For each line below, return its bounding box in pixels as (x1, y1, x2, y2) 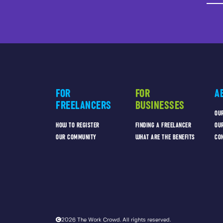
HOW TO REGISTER (56, 121, 100, 129)
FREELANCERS (56, 99, 111, 112)
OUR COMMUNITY (56, 133, 97, 141)
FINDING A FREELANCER (135, 121, 192, 129)
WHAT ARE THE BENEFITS (135, 133, 195, 141)
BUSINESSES (135, 99, 185, 112)
